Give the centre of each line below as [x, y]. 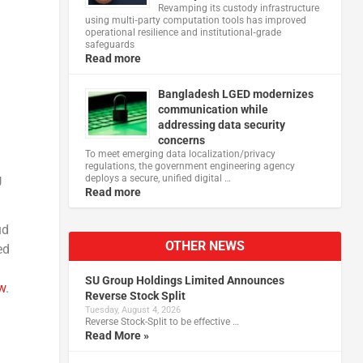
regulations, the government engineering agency [190, 166]
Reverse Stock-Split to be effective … [162, 321]
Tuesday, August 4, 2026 [132, 310]
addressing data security [221, 124]
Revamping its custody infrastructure [238, 8]
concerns [181, 140]
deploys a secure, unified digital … [158, 178]
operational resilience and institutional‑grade [183, 32]
